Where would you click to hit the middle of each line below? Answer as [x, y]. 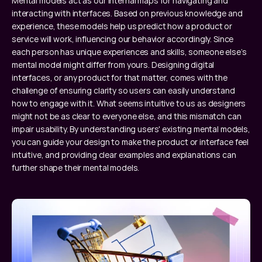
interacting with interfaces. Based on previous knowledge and [127, 13]
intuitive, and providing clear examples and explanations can [124, 154]
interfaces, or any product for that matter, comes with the [120, 77]
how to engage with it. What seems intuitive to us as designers [129, 103]
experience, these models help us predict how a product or [122, 26]
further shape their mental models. [76, 167]
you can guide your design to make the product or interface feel [130, 142]
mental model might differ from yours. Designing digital [113, 64]
